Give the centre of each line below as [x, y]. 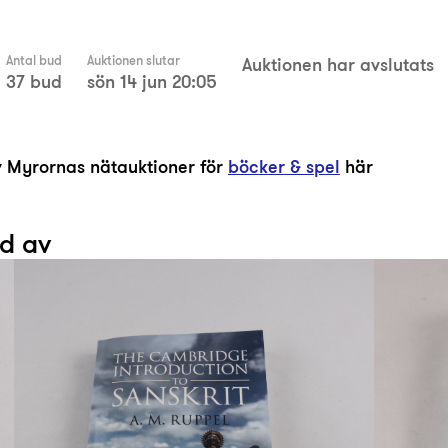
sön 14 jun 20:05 [152, 81]
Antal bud [34, 60]
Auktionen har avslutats [338, 64]
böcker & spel [284, 166]
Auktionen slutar [133, 60]
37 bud [34, 81]
